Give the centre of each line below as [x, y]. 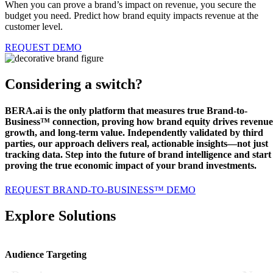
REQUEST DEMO [43, 48]
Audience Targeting [46, 254]
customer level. [35, 27]
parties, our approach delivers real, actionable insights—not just [136, 144]
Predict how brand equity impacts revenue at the [166, 16]
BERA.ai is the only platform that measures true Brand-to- [126, 111]
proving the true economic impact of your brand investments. [131, 166]
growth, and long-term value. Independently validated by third [134, 133]
